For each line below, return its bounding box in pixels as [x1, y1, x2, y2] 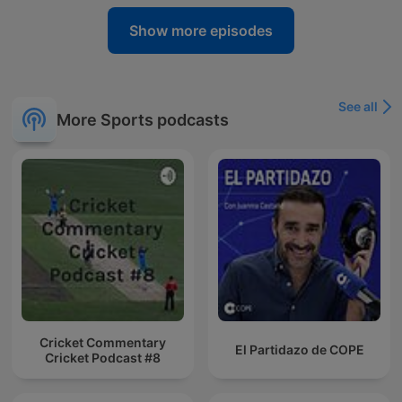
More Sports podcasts [57, 109, 229, 129]
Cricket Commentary [39, 334, 166, 350]
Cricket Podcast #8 [45, 349, 161, 365]
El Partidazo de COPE [234, 342, 364, 358]
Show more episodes [129, 22, 273, 40]
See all [338, 99, 378, 115]
